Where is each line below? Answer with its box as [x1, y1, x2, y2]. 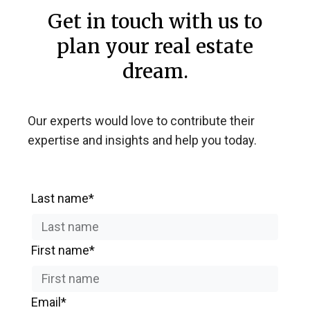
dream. [122, 59, 188, 84]
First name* [31, 243, 95, 257]
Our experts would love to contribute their [28, 113, 255, 128]
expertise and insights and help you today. [28, 133, 257, 147]
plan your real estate [57, 34, 253, 59]
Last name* [31, 191, 94, 206]
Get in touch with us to [48, 9, 262, 34]
